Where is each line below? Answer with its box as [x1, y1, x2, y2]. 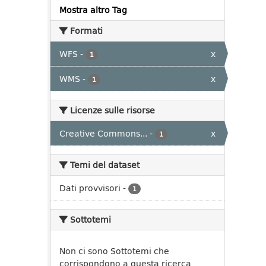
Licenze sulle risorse [68, 104, 155, 116]
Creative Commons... [59, 127, 147, 140]
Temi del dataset [68, 159, 140, 171]
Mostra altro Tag [59, 4, 127, 16]
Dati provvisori [59, 182, 121, 194]
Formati [68, 24, 103, 37]
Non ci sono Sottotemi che [59, 245, 169, 257]
